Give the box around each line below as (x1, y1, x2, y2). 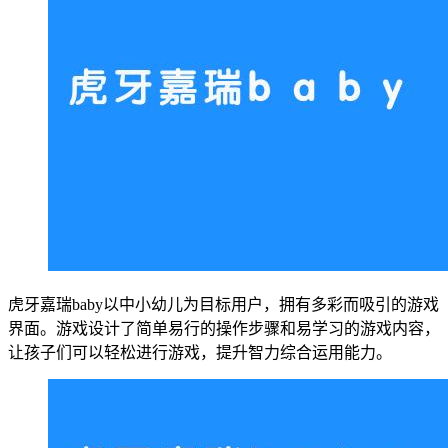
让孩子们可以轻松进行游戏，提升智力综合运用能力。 (8, 343, 392, 361)
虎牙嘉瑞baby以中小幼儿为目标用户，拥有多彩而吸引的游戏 (8, 295, 439, 313)
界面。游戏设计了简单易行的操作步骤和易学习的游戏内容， (8, 319, 440, 337)
